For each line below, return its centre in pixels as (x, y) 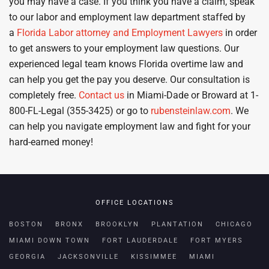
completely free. (44, 95)
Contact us (101, 95)
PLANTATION (177, 224)
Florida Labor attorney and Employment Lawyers (120, 32)
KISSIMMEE (154, 256)
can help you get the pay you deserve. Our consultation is (129, 79)
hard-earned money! (51, 142)
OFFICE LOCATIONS (134, 202)
